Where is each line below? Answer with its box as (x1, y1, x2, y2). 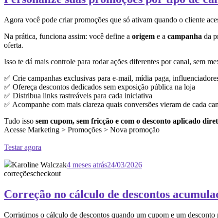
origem (132, 32, 155, 40)
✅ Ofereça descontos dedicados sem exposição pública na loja (4, 82, 195, 91)
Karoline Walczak (12, 160, 67, 169)
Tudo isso (4, 116, 36, 125)
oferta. (4, 40, 23, 49)
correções (4, 169, 33, 178)
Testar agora (4, 143, 41, 151)
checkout (33, 169, 61, 178)
